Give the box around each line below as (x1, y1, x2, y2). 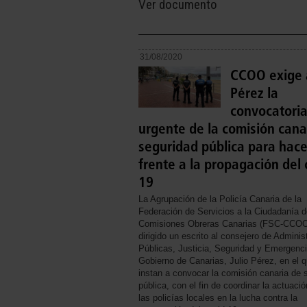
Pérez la (230, 84, 278, 102)
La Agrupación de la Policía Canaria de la (138, 194, 302, 205)
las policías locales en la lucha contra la (138, 293, 297, 304)
